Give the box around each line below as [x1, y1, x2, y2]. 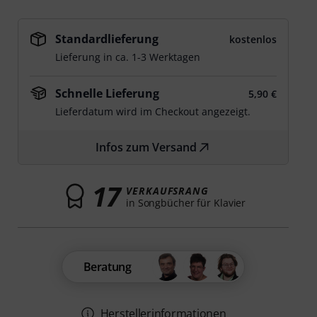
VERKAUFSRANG [125, 183, 209, 197]
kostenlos [229, 33, 277, 46]
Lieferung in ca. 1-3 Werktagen [55, 50, 201, 64]
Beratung [83, 259, 132, 275]
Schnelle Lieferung [55, 86, 160, 101]
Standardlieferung [55, 31, 159, 47]
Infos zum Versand [96, 139, 197, 155]
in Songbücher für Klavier [125, 195, 246, 209]
